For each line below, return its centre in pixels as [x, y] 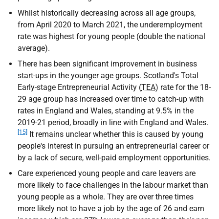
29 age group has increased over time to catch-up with [111, 99]
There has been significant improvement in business [107, 64]
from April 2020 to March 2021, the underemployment [110, 25]
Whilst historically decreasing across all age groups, [107, 13]
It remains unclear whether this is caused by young [115, 134]
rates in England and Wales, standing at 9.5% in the [106, 111]
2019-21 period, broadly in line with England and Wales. [113, 122]
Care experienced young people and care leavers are [107, 173]
